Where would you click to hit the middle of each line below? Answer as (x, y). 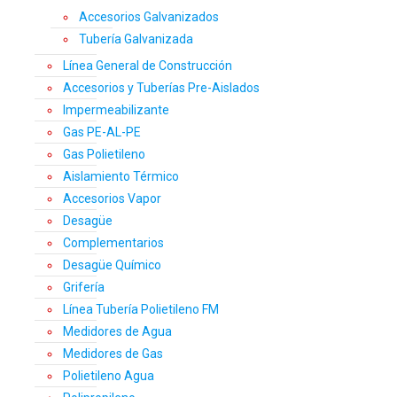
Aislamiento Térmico (121, 177)
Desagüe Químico (112, 265)
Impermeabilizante (116, 110)
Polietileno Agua (109, 376)
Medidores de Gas (113, 354)
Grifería (84, 288)
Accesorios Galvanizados (149, 17)
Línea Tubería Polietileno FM (141, 310)
